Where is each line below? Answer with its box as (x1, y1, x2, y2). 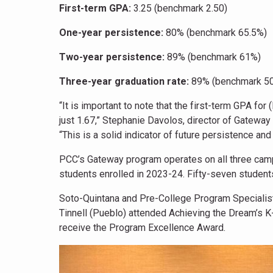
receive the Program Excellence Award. (59, 222, 225, 233)
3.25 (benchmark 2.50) (131, 2, 227, 14)
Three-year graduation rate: (59, 76, 191, 87)
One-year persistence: (59, 27, 163, 38)
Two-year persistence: (59, 51, 165, 63)
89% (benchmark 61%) (165, 51, 261, 63)
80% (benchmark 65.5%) (163, 27, 267, 38)
